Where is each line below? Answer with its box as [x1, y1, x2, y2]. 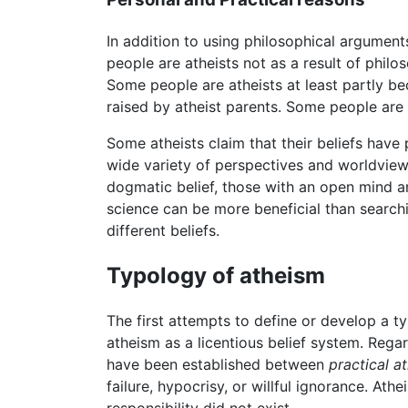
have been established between [107, 355, 329, 374]
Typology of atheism [107, 261, 325, 289]
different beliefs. [107, 220, 219, 240]
